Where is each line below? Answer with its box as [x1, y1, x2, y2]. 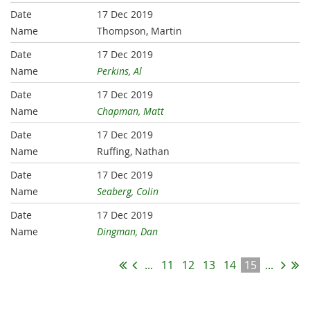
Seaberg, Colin [97, 185, 159, 199]
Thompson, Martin [97, 24, 183, 38]
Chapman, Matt [97, 104, 165, 118]
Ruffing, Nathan [97, 145, 170, 158]
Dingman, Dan [97, 225, 158, 239]
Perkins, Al [97, 64, 143, 78]
